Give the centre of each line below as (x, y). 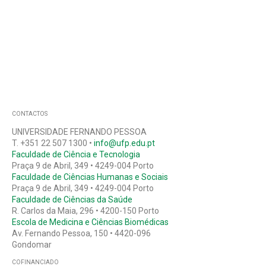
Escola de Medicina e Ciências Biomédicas (90, 222)
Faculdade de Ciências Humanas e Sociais (90, 177)
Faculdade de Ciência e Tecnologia (76, 154)
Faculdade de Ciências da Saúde (72, 199)
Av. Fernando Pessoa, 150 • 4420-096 (81, 233)
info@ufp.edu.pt (124, 143)
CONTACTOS (29, 113)
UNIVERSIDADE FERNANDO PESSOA (79, 132)
